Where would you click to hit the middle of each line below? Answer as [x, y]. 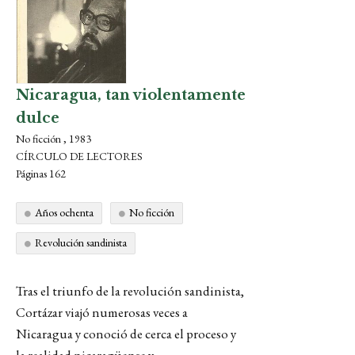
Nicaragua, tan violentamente [131, 95]
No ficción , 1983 [53, 139]
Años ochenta [64, 212]
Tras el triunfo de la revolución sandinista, [130, 291]
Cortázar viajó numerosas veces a [102, 312]
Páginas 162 [41, 174]
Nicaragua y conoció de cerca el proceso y [126, 334]
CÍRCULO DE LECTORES [79, 156]
